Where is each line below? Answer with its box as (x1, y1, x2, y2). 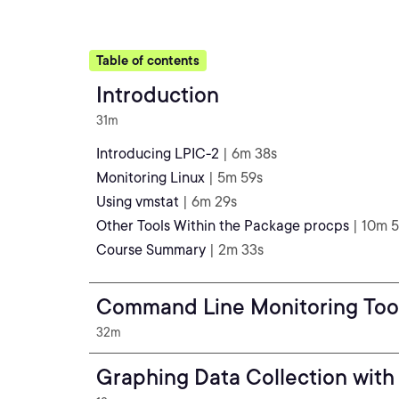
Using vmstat (96, 193, 179, 210)
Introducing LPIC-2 (96, 145, 219, 162)
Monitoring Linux (96, 169, 205, 186)
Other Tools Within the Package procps (96, 217, 349, 234)
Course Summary (96, 241, 206, 258)
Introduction (96, 82, 219, 108)
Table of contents (96, 53, 199, 68)
